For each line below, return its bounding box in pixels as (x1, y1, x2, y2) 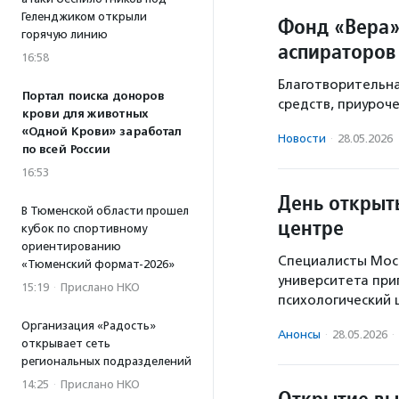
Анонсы (278, 328, 321, 341)
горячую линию (21, 28, 108, 41)
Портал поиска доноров (21, 89, 164, 103)
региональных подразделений (21, 354, 191, 368)
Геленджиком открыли (21, 10, 147, 23)
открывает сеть (21, 337, 110, 350)
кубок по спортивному (21, 222, 147, 235)
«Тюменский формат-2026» (21, 257, 175, 271)
